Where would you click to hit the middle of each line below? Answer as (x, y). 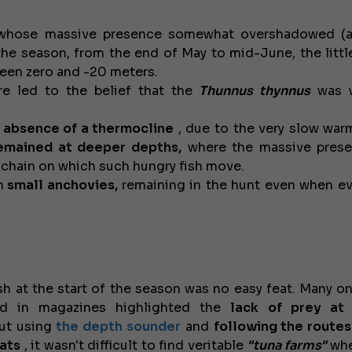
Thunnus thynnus (251, 91)
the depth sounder (118, 326)
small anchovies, (60, 185)
